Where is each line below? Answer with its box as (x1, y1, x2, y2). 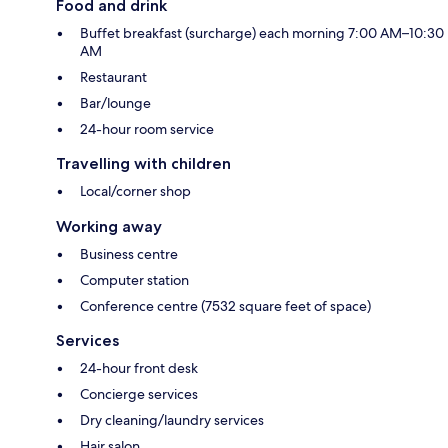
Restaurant (80, 68, 147, 87)
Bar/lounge (80, 94, 151, 113)
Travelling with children (56, 154, 231, 174)
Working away (56, 217, 162, 237)
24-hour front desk (80, 359, 198, 378)
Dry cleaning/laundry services (80, 411, 264, 430)
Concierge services (80, 385, 198, 404)
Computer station (80, 271, 189, 290)
